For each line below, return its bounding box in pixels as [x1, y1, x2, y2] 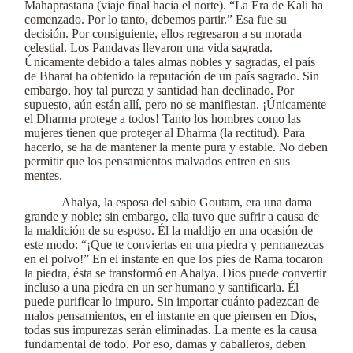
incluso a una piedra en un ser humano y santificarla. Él [24, 281, 299, 294]
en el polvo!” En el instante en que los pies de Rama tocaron [24, 252, 323, 266]
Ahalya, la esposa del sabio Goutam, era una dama [61, 195, 313, 209]
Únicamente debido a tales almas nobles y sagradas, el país [24, 55, 315, 69]
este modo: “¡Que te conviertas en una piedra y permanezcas [24, 238, 324, 251]
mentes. [24, 169, 62, 182]
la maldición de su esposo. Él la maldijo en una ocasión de [24, 224, 313, 237]
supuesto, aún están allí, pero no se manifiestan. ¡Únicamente [24, 98, 326, 111]
